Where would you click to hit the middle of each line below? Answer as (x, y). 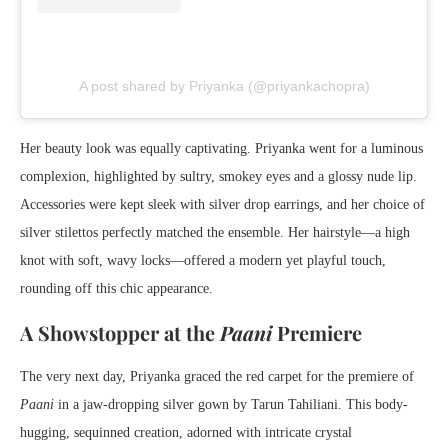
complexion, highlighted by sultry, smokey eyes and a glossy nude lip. (218, 177)
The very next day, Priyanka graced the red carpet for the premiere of (217, 377)
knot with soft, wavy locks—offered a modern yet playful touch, (203, 261)
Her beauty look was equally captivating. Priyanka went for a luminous (221, 149)
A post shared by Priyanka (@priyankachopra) (224, 86)
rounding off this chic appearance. (116, 289)
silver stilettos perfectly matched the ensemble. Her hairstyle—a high (215, 233)
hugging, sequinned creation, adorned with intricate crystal (186, 433)
